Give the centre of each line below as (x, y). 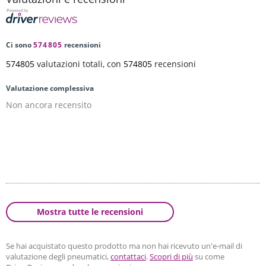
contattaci (128, 257)
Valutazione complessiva (50, 88)
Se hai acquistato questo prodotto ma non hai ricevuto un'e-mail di (124, 246)
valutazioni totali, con (79, 64)
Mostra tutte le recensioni (90, 212)
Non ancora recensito (49, 105)
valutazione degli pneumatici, (58, 257)
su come (209, 257)
